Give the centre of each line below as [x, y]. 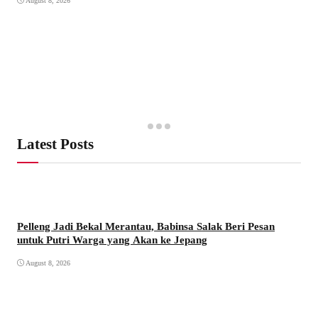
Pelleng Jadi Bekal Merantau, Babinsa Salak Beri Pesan [146, 226]
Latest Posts [55, 144]
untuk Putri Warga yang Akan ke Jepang [112, 239]
